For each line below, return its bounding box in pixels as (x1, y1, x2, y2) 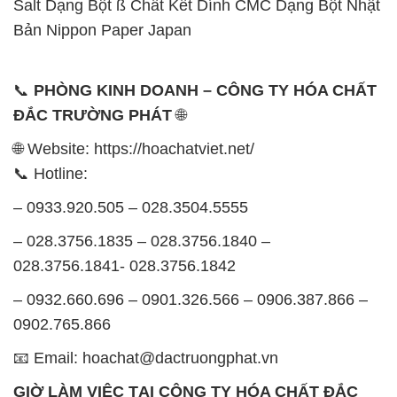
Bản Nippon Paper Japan (13, 21, 191, 40)
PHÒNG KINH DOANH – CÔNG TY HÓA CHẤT (34, 82, 377, 100)
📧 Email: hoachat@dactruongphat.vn (13, 349, 278, 368)
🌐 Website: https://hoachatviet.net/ (13, 140, 254, 159)
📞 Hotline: (13, 165, 88, 183)
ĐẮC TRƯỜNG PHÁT (13, 106, 172, 125)
